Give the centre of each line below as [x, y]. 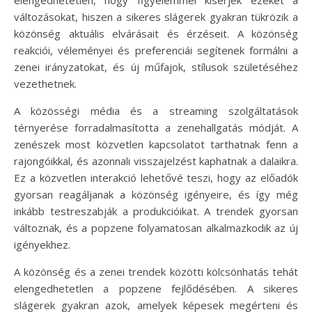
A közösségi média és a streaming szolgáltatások [156, 110]
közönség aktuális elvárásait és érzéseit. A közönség [156, 33]
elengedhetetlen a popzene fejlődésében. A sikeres [156, 288]
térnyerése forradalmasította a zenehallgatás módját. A [156, 127]
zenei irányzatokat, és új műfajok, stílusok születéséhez [156, 67]
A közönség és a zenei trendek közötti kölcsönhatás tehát [156, 271]
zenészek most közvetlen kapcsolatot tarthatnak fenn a [156, 144]
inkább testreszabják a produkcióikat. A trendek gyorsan [156, 211]
